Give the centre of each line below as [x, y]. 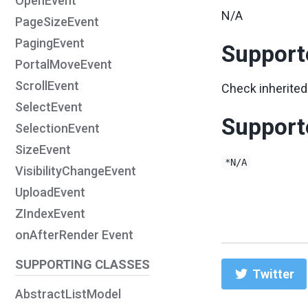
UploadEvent [50, 192]
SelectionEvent [57, 128]
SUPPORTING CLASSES [82, 264]
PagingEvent [50, 43]
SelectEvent [49, 107]
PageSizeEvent [57, 22]
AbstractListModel [68, 294]
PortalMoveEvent [64, 64]
